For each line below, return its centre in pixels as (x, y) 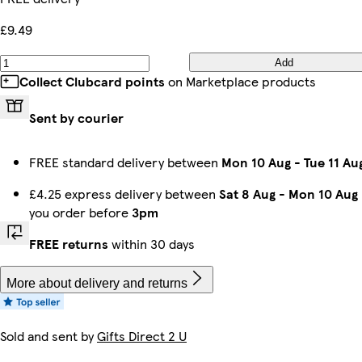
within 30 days (152, 244)
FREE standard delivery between (125, 162)
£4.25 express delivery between (124, 194)
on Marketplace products (240, 81)
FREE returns (69, 244)
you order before (80, 212)
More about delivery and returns (97, 283)
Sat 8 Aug (247, 194)
